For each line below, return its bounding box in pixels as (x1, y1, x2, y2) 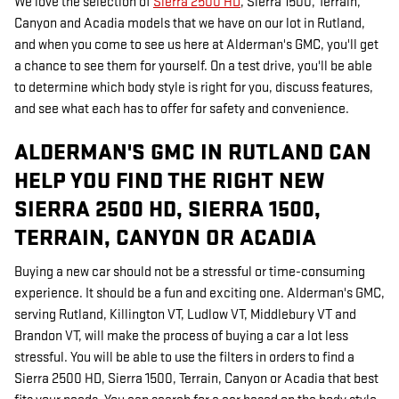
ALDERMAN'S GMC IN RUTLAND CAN (14, 138, 371, 167)
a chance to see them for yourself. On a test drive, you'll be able (14, 57, 372, 75)
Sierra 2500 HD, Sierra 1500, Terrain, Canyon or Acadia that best (14, 370, 379, 388)
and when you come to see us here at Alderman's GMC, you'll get (14, 36, 379, 53)
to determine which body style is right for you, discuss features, (14, 78, 373, 96)
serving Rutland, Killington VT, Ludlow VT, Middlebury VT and (14, 306, 356, 324)
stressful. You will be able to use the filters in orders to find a (14, 349, 354, 367)
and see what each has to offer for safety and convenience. (14, 100, 349, 118)
